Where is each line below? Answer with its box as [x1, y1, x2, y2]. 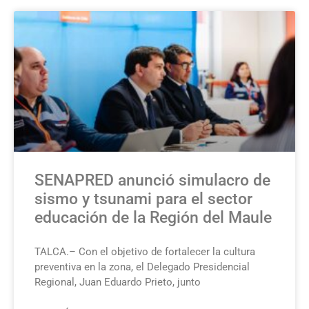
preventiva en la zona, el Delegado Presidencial [34, 260, 250, 273]
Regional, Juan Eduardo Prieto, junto [34, 275, 201, 288]
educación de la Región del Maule [34, 208, 272, 227]
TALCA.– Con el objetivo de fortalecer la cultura [34, 245, 255, 258]
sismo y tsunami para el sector [34, 189, 252, 208]
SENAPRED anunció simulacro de [34, 170, 270, 190]
